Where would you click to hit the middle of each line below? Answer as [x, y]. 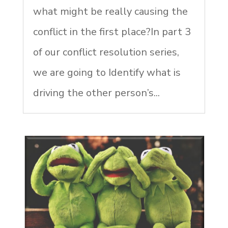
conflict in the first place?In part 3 [112, 32]
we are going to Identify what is [107, 73]
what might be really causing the [110, 12]
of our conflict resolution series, [106, 52]
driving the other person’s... [96, 93]
